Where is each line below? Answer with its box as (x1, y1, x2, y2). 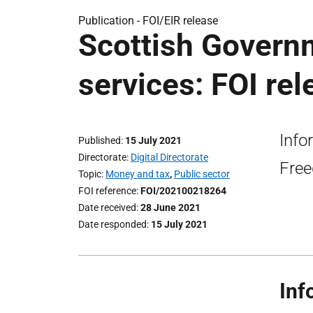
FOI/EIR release (143, 14, 218, 27)
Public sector (174, 168, 230, 180)
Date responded (78, 219, 147, 230)
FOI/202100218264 (140, 185, 226, 196)
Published (78, 135, 121, 146)
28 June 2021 (140, 202, 201, 213)
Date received (78, 202, 136, 213)
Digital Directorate (131, 152, 208, 163)
